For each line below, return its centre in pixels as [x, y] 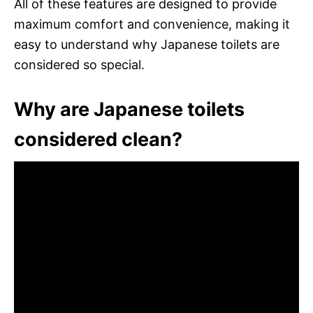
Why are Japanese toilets [129, 109]
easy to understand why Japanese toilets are [147, 44]
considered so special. [79, 64]
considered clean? [98, 139]
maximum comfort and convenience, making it [152, 24]
